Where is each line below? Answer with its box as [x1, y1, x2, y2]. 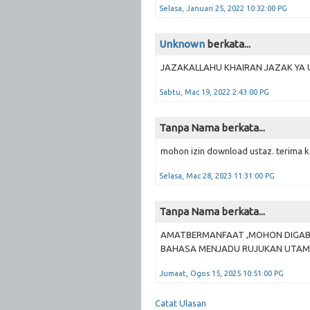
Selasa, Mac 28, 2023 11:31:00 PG [159, 171, 275, 180]
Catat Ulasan [155, 298, 206, 308]
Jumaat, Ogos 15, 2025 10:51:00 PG [159, 268, 284, 277]
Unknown [159, 37, 205, 50]
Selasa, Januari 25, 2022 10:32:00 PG [159, 3, 287, 12]
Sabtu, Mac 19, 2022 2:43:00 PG [159, 87, 269, 96]
